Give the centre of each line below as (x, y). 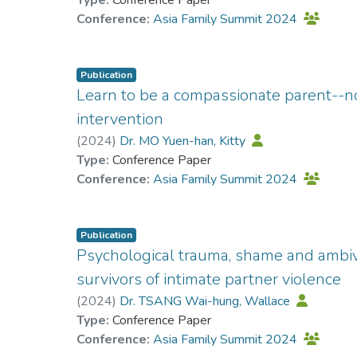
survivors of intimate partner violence (209, 279)
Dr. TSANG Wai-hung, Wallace (207, 301)
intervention (120, 119)
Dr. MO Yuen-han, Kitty (184, 141)
